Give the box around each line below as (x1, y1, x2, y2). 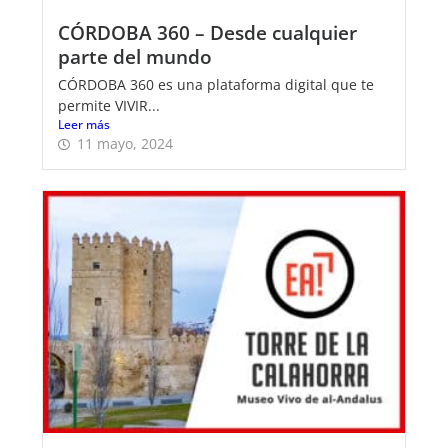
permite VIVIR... (58, 96, 160, 116)
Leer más (58, 116, 110, 134)
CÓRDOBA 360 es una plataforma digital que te (58, 75, 374, 95)
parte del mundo (58, 43, 212, 71)
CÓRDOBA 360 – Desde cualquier (58, 19, 357, 47)
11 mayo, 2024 (77, 134, 173, 154)
